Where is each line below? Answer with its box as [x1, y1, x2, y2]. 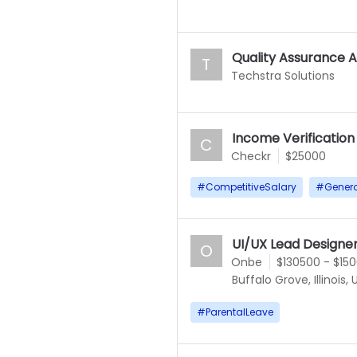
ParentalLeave [205, 305, 273, 319]
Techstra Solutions [230, 68, 335, 84]
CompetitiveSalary [205, 180, 296, 194]
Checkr [230, 148, 271, 164]
